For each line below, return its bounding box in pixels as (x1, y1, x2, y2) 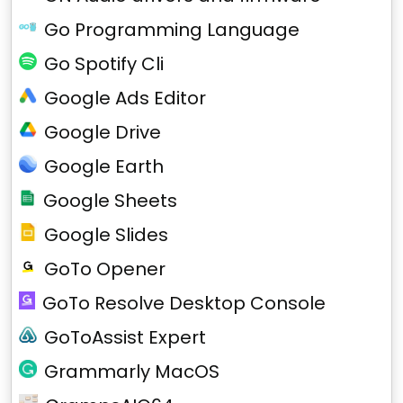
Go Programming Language (44, 17, 300, 42)
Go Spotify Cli (44, 51, 164, 76)
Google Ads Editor (44, 85, 206, 111)
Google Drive (44, 120, 161, 145)
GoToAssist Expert (44, 325, 206, 350)
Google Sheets (42, 188, 177, 213)
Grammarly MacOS (44, 359, 219, 384)
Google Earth (44, 154, 164, 179)
